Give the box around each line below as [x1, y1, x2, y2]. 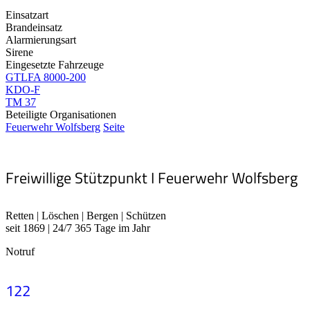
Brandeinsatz [6, 21, 62, 33]
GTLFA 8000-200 [6, 71, 86, 83]
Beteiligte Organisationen [6, 108, 116, 120]
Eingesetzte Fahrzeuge [6, 58, 104, 71]
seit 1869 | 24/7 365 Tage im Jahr [6, 222, 150, 235]
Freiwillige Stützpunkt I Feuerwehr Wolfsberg [6, 166, 298, 190]
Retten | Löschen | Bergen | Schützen [6, 210, 166, 222]
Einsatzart [6, 8, 48, 21]
